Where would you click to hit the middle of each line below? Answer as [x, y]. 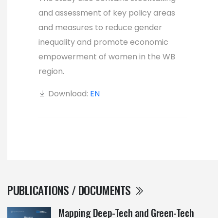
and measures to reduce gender [100, 27]
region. [51, 71]
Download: [68, 93]
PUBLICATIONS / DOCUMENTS [71, 190]
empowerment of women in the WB [107, 56]
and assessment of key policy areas [107, 13]
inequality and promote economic [103, 42]
